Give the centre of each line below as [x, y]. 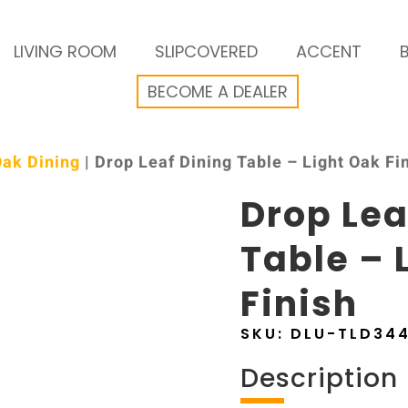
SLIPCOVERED [206, 51]
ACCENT [328, 51]
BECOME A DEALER [218, 92]
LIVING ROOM [65, 51]
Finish [299, 304]
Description [319, 378]
